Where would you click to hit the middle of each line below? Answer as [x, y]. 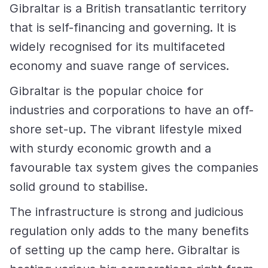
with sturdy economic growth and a [110, 148]
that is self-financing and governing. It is [123, 28]
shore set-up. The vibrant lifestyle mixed [126, 129]
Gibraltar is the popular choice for [106, 91]
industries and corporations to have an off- [132, 110]
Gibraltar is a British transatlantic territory [128, 8]
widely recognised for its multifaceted [117, 47]
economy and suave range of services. [119, 66]
